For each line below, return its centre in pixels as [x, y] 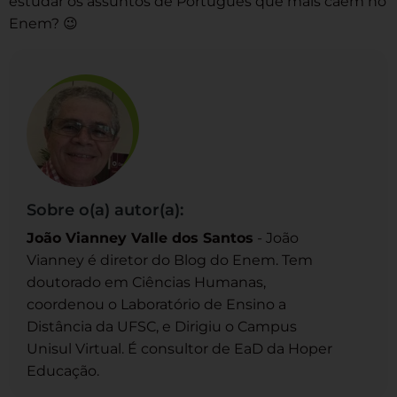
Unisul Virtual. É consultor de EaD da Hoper [179, 348]
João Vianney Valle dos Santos [140, 237]
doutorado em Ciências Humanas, [146, 282]
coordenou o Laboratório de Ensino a [156, 304]
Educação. [63, 370]
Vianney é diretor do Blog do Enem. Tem [170, 260]
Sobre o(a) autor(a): [105, 210]
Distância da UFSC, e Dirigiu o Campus [162, 326]
